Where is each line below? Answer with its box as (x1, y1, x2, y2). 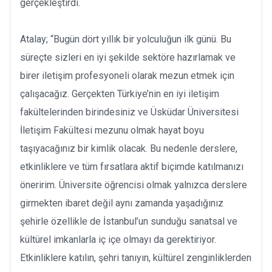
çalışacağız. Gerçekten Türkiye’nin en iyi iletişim (20, 87, 219, 100)
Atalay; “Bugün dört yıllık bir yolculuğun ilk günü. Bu (20, 33, 231, 45)
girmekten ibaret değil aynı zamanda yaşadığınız (20, 197, 223, 209)
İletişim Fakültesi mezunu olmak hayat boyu (20, 124, 204, 136)
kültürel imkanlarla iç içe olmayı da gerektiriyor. (20, 233, 216, 245)
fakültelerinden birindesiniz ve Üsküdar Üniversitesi (20, 106, 239, 118)
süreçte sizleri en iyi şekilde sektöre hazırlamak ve (20, 51, 236, 63)
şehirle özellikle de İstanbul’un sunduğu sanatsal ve (20, 215, 237, 227)
